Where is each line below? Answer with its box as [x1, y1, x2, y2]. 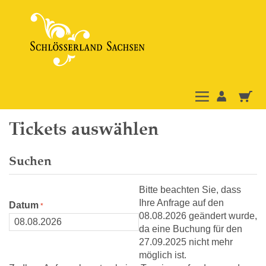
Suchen [9, 153, 52, 169]
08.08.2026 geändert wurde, [139, 211, 257, 221]
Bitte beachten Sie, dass [139, 185, 241, 195]
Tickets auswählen [9, 118, 159, 140]
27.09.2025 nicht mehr [139, 237, 233, 247]
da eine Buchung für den [139, 224, 242, 234]
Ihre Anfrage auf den [139, 198, 224, 208]
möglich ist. [139, 250, 186, 260]
